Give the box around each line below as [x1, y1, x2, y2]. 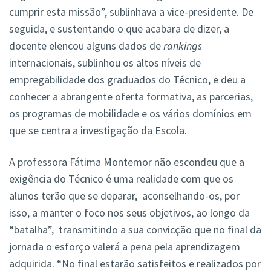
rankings [163, 39, 202, 53]
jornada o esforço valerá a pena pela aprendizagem [9, 240, 240, 254]
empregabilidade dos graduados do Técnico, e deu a [9, 73, 246, 87]
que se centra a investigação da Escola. [9, 123, 187, 138]
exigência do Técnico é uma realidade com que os [9, 172, 233, 186]
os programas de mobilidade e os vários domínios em [9, 106, 252, 121]
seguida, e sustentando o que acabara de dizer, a [9, 22, 229, 36]
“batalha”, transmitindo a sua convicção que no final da [9, 223, 261, 237]
